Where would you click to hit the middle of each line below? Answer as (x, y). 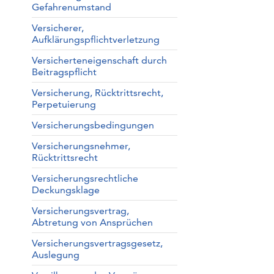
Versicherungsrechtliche (85, 178)
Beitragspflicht (64, 72)
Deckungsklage (65, 190)
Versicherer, (57, 28)
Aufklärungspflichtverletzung (95, 39)
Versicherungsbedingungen (93, 125)
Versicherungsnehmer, (81, 146)
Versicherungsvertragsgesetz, (97, 243)
